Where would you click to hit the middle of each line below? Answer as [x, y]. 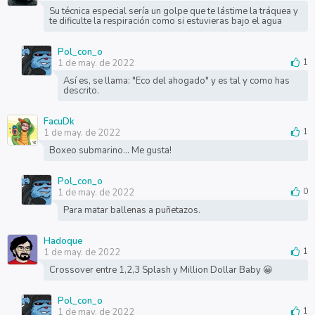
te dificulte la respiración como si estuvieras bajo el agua [165, 21]
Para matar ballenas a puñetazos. [131, 210]
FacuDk [59, 122]
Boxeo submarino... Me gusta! [110, 150]
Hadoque [63, 241]
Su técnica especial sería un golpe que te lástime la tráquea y [173, 11]
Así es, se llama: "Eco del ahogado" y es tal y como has [176, 81]
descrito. [81, 91]
